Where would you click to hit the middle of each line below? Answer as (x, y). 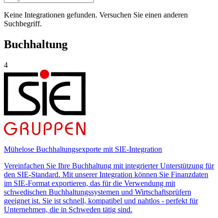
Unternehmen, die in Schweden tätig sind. (68, 210)
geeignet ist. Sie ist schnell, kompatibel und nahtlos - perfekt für (101, 201)
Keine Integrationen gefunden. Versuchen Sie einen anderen (96, 15)
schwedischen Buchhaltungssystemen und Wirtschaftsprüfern (98, 192)
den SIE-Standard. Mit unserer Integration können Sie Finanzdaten (106, 175)
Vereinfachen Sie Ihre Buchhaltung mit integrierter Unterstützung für (109, 166)
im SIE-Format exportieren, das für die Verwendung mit (90, 183)
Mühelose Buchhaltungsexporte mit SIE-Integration (83, 149)
